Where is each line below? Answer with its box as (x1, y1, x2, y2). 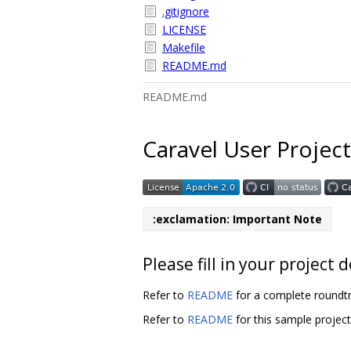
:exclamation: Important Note (153, 211, 322, 226)
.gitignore (162, 4, 209, 19)
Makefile (162, 40, 205, 55)
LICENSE (162, 22, 206, 37)
